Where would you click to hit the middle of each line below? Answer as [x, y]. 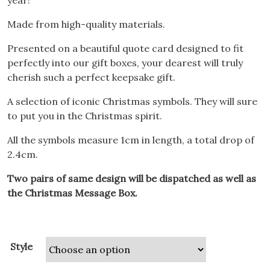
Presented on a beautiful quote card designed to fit [125, 48]
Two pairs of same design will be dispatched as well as [132, 178]
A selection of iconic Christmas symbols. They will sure [132, 101]
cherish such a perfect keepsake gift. [91, 77]
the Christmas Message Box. [72, 193]
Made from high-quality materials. [86, 24]
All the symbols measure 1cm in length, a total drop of [131, 140]
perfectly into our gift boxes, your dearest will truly [125, 63]
